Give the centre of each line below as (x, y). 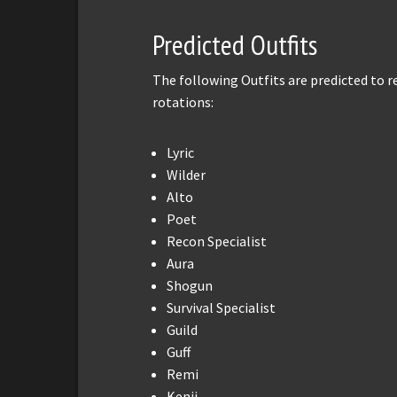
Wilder (186, 174)
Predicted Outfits (235, 45)
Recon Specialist (217, 241)
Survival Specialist (221, 307)
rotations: (183, 101)
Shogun (190, 285)
